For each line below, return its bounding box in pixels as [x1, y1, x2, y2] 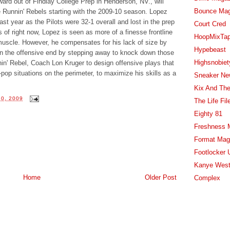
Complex [194, 174, 220, 182]
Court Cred [194, 20, 226, 28]
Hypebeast [194, 45, 226, 53]
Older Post [145, 173, 177, 181]
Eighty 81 [194, 109, 222, 118]
